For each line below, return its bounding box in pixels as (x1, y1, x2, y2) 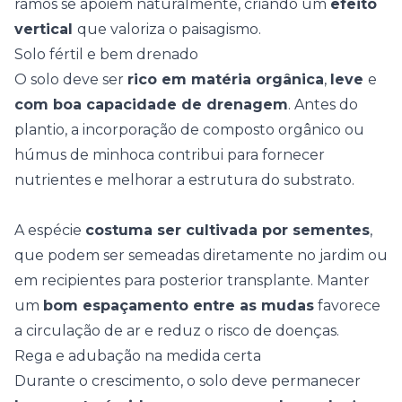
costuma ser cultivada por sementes (85, 222, 370, 239)
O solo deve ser (14, 71, 127, 88)
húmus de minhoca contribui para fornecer (14, 146, 325, 163)
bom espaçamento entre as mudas (43, 297, 314, 314)
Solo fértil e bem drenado (14, 46, 198, 63)
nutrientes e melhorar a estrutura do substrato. (14, 171, 354, 188)
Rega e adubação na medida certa (14, 347, 261, 364)
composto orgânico (203, 121, 341, 138)
